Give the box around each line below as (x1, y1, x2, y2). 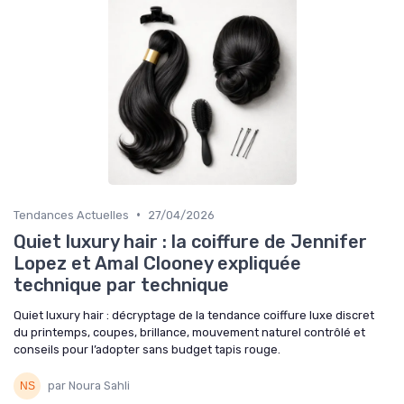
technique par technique (14, 273, 229, 296)
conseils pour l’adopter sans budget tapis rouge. (14, 342, 280, 356)
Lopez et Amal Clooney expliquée (14, 252, 301, 274)
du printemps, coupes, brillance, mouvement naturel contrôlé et (14, 325, 365, 339)
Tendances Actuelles (14, 207, 129, 222)
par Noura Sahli (48, 379, 130, 393)
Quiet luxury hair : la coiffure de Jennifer (14, 230, 367, 252)
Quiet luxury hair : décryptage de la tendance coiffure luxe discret (14, 308, 374, 322)
